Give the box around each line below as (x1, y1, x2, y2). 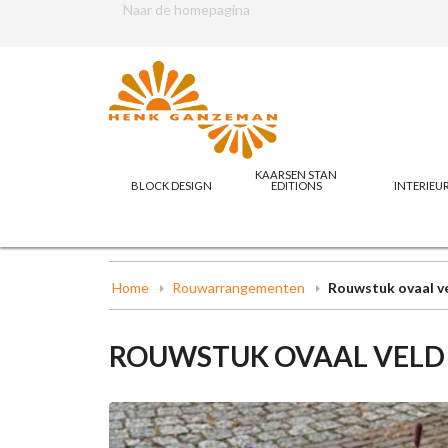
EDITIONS (270, 178, 322, 192)
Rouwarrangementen (171, 278, 305, 296)
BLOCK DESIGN (130, 178, 212, 192)
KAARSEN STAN (255, 167, 338, 181)
